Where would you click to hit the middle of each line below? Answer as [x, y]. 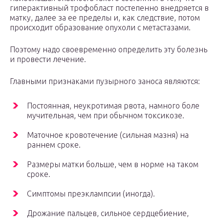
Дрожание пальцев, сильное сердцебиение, [108, 213]
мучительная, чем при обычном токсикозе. [106, 116]
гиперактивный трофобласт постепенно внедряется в [109, 8]
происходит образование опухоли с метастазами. [100, 28]
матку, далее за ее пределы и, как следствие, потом [105, 18]
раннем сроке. [54, 145]
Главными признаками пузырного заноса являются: [105, 81]
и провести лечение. [48, 59]
